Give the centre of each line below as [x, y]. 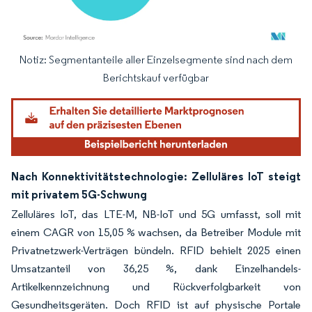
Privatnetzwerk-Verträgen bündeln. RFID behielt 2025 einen [156, 250]
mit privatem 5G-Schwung [79, 194]
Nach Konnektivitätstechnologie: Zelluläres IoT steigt [156, 176]
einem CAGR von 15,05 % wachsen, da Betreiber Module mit [156, 232]
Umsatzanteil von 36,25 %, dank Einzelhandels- [156, 268]
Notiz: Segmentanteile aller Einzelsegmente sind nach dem [156, 59]
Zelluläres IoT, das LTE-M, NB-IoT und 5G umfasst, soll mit [156, 214]
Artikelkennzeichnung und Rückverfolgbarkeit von [156, 286]
